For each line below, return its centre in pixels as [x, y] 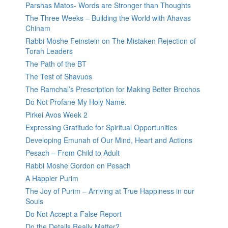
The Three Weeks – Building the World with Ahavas [108, 18]
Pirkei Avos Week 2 [56, 115]
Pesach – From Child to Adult [73, 153]
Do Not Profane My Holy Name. [76, 102]
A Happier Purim [52, 178]
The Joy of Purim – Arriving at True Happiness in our [110, 191]
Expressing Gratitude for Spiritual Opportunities [101, 127]
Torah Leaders [49, 51]
